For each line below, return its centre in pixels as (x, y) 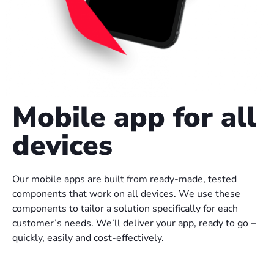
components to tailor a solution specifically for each (125, 209)
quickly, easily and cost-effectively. (88, 238)
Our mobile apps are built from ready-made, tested (124, 179)
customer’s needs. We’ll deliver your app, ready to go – (134, 223)
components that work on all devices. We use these (126, 194)
